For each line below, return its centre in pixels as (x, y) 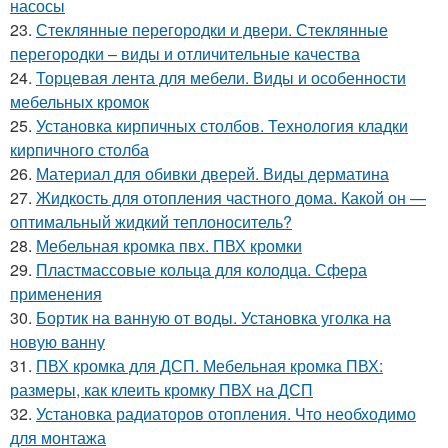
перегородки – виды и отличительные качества (185, 53)
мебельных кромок (79, 101)
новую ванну (57, 341)
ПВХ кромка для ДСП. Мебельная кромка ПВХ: (209, 365)
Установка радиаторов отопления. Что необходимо (226, 413)
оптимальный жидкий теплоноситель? (151, 221)
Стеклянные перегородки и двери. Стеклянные (212, 29)
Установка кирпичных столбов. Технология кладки (222, 125)
